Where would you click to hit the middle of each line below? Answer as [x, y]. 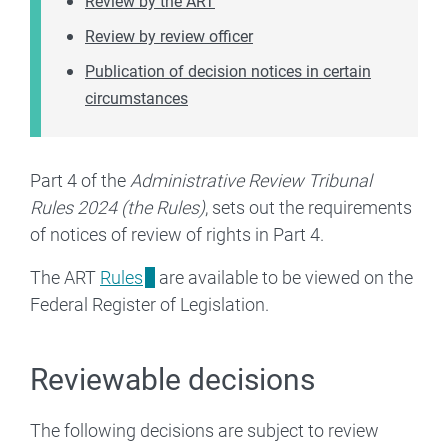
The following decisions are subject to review [204, 430]
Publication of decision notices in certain [228, 71]
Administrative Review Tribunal [251, 180]
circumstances [136, 98]
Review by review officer [169, 36]
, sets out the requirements [308, 207]
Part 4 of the [80, 180]
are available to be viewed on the [284, 277]
